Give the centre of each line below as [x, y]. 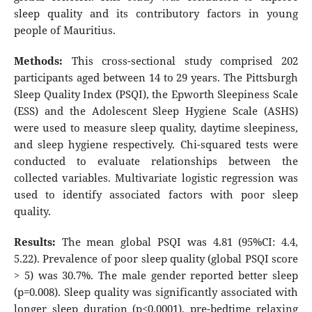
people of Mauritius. [64, 30]
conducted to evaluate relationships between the [156, 161]
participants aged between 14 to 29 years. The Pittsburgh [156, 77]
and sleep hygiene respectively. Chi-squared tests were [156, 144]
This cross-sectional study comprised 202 [180, 60]
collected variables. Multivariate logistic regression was [156, 177]
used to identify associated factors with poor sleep [156, 194]
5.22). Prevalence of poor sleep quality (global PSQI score [156, 258]
